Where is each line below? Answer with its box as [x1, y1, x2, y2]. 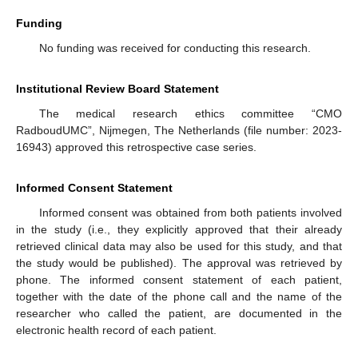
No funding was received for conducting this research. [38, 41, 311, 54]
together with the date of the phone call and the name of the [16, 289, 342, 303]
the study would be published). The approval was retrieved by [16, 256, 342, 269]
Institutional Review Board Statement [16, 82, 219, 95]
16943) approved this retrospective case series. [16, 140, 257, 153]
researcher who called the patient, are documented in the [16, 306, 342, 320]
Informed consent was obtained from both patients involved [38, 205, 342, 219]
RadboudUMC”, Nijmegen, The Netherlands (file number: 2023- [16, 123, 342, 137]
